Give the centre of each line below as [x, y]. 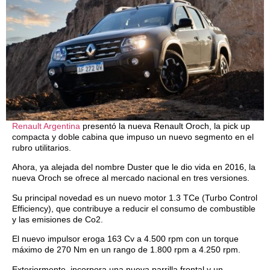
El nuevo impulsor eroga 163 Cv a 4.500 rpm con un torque [125, 239]
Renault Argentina [46, 126]
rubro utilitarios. [42, 148]
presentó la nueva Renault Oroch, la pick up [165, 126]
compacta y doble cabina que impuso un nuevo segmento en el [133, 137]
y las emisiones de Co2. [58, 219]
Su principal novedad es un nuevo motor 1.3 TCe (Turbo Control [135, 197]
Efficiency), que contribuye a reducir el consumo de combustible [134, 208]
